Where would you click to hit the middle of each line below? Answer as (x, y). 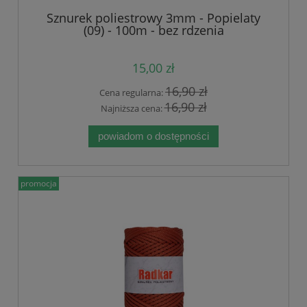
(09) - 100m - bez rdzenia (153, 30)
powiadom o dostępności (153, 136)
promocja (39, 184)
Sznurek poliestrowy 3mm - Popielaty (153, 18)
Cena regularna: (132, 93)
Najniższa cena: (132, 109)
